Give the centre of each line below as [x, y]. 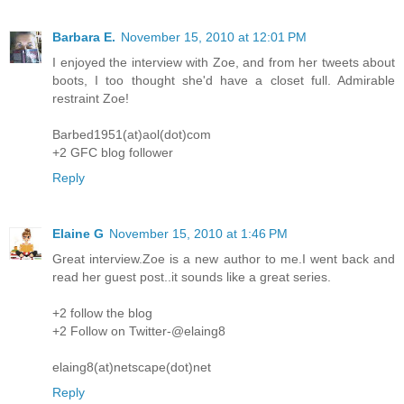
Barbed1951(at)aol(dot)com [132, 135]
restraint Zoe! [91, 99]
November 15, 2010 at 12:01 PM [214, 37]
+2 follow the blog [102, 313]
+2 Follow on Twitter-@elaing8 [139, 331]
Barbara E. [84, 37]
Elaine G [78, 234]
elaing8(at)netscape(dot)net [132, 367]
